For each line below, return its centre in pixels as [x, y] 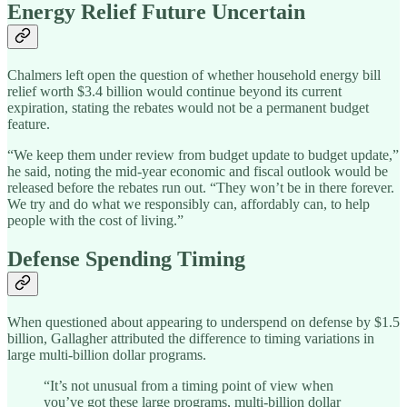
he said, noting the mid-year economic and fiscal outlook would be [198, 172]
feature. [29, 124]
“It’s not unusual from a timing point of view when [189, 386]
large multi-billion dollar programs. [107, 355]
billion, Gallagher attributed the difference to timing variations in [191, 339]
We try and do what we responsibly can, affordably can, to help [189, 204]
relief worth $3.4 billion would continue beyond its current [174, 92]
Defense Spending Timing [126, 259]
